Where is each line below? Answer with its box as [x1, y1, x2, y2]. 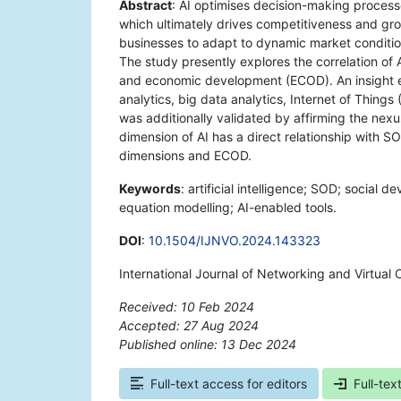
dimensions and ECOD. [119, 148, 252, 164]
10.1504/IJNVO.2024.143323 [149, 233, 320, 249]
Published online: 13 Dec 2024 [119, 337, 296, 353]
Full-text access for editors [150, 376, 307, 392]
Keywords [119, 181, 181, 197]
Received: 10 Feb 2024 [119, 299, 254, 315]
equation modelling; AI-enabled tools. [119, 200, 337, 216]
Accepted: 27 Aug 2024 [119, 318, 259, 334]
